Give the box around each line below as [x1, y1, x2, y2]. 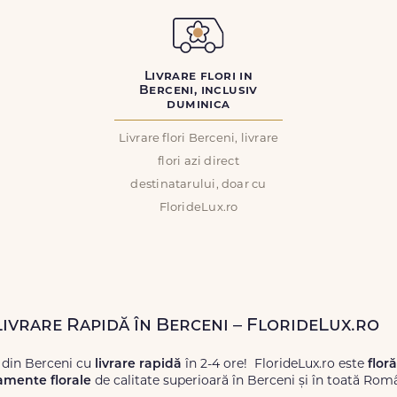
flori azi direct [158, 156, 239, 167]
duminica [167, 98, 230, 112]
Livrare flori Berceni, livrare [118, 133, 279, 144]
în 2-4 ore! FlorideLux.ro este [182, 358, 368, 371]
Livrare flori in [144, 70, 253, 83]
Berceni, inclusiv [139, 84, 258, 97]
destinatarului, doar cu [130, 179, 267, 191]
